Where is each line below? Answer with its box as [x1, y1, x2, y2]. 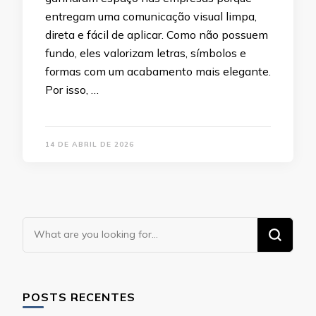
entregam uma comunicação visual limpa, [45, 9, 257, 24]
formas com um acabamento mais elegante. [45, 64, 271, 79]
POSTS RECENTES [23, 290, 135, 305]
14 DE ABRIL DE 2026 [45, 140, 134, 150]
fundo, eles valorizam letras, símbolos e [45, 46, 246, 61]
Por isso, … [45, 83, 99, 97]
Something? [23, 258, 94, 275]
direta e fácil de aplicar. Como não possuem [45, 28, 268, 42]
